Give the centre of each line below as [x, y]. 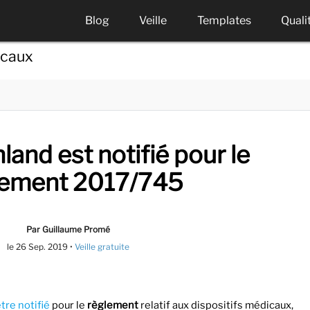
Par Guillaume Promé [69, 229]
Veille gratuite [102, 246]
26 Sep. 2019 [42, 246]
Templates [224, 20]
